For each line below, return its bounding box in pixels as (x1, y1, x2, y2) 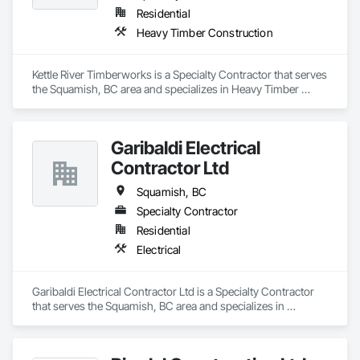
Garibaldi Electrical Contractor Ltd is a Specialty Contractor (32, 284, 314, 298)
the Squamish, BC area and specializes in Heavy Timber (32, 82, 299, 96)
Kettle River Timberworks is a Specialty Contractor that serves (32, 67, 327, 81)
